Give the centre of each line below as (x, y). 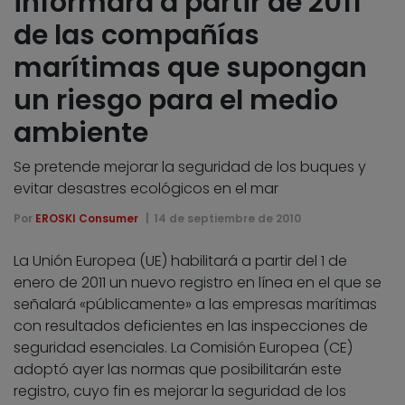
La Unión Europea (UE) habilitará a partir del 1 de (180, 260)
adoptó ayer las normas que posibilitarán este (178, 369)
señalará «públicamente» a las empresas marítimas (195, 304)
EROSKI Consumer (87, 218)
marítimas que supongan (190, 67)
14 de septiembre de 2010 (227, 218)
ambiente (81, 132)
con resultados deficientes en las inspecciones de (191, 325)
